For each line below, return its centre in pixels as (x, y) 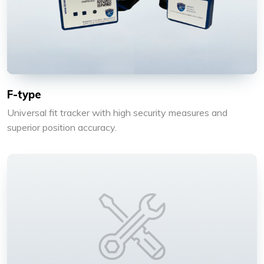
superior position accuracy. (62, 127)
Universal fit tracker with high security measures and (117, 112)
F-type (24, 94)
